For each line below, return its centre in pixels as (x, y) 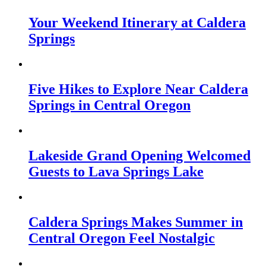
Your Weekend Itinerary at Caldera (137, 23)
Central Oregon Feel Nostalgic (122, 238)
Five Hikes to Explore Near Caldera (138, 89)
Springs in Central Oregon (110, 105)
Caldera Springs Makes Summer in (136, 222)
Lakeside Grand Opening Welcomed (140, 156)
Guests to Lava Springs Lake (116, 172)
